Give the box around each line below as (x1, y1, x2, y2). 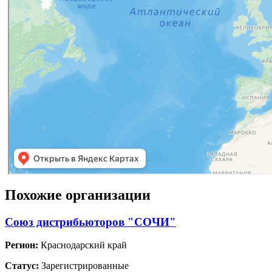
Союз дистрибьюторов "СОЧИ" (5, 215, 176, 228)
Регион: (5, 240, 38, 251)
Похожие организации (5, 186, 151, 203)
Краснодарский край (38, 240, 127, 251)
